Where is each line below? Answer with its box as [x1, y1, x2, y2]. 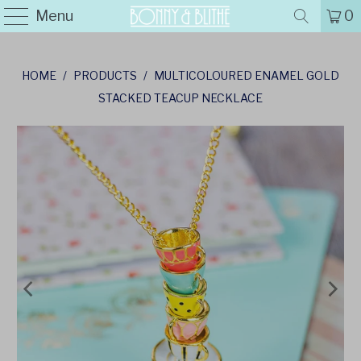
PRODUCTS [73, 68, 137, 82]
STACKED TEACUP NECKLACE [98, 91, 263, 105]
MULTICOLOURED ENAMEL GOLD [154, 68, 339, 82]
